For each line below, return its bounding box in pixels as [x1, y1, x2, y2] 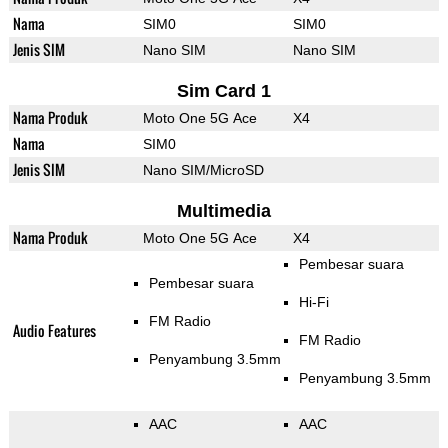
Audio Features [12, 320, 96, 342]
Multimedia [176, 201, 271, 222]
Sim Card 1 [176, 81, 271, 102]
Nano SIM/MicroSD [142, 162, 264, 179]
